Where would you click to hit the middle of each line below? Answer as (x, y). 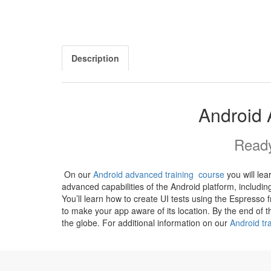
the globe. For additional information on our (146, 223)
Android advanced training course (159, 174)
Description (95, 58)
